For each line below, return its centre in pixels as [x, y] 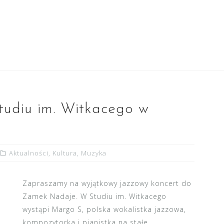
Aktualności [29, 153]
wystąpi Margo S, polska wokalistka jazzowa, [104, 209]
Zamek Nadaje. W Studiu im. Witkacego [94, 196]
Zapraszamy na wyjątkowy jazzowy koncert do [107, 183]
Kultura [65, 153]
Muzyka [94, 153]
